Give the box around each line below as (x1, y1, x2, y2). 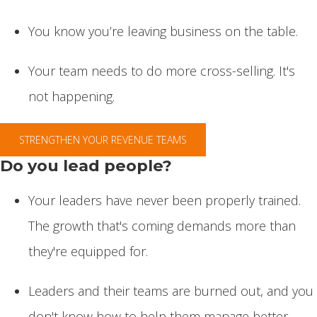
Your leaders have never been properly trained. (28, 192, 301, 209)
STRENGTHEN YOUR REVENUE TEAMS (19, 133, 187, 146)
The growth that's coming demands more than (28, 217, 296, 234)
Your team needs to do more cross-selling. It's (28, 62, 295, 79)
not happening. (28, 88, 115, 105)
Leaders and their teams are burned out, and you (28, 282, 313, 299)
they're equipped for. (28, 243, 148, 260)
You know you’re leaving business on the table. (28, 23, 298, 40)
